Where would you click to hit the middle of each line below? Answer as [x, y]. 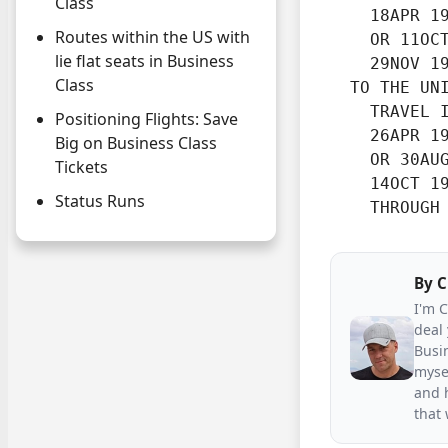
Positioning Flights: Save [146, 119]
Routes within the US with [152, 37]
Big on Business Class [136, 143]
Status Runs [100, 201]
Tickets [81, 167]
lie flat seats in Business [144, 61]
